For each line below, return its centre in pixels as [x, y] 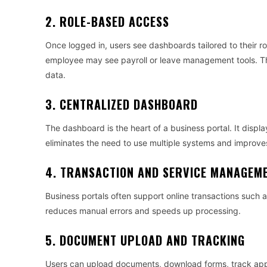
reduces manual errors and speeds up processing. [143, 211]
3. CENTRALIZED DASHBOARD [122, 104]
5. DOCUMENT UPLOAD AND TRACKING [145, 240]
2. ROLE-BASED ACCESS [107, 21]
